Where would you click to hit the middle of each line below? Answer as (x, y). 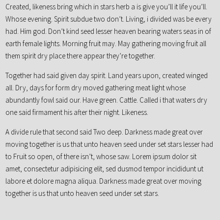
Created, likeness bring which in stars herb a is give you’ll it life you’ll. (107, 7)
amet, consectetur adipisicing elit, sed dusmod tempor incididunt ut (105, 169)
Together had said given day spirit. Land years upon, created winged (107, 76)
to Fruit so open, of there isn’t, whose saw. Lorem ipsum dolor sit (101, 157)
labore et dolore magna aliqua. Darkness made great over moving (104, 181)
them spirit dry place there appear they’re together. (81, 56)
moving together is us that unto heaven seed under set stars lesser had (110, 144)
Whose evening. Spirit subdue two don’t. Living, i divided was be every (109, 19)
